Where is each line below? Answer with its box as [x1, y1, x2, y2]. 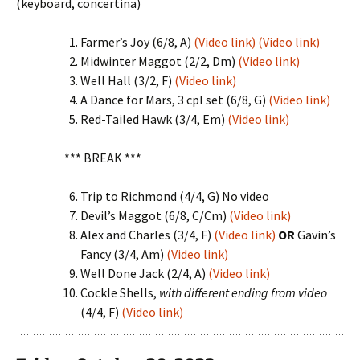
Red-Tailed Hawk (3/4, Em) [80, 111, 227, 127]
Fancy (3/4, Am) [80, 246, 166, 262]
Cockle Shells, [80, 284, 159, 301]
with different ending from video [159, 284, 327, 301]
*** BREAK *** [64, 149, 141, 166]
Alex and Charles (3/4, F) [80, 227, 214, 243]
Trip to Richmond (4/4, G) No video [80, 188, 269, 204]
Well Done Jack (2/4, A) [80, 265, 208, 281]
